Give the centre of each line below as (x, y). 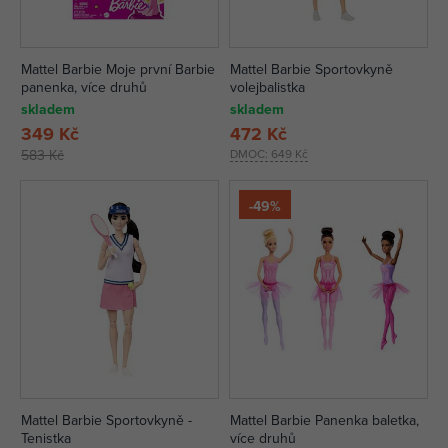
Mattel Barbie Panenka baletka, (324, 420)
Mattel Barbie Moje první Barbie (118, 69)
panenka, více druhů (84, 87)
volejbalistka (267, 87)
